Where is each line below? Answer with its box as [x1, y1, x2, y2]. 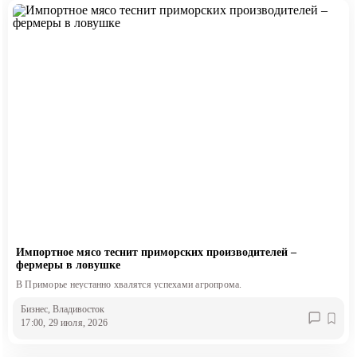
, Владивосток [48, 304, 105, 316]
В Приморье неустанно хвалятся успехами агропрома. [15, 279, 242, 291]
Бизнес [21, 304, 49, 316]
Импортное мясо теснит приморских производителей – [15, 246, 296, 259]
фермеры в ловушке [15, 259, 120, 272]
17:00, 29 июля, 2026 [21, 317, 108, 329]
